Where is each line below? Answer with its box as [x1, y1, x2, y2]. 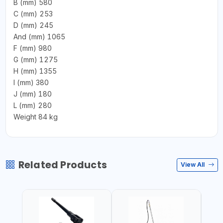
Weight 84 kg [13, 112, 58, 121]
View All [181, 161, 206, 168]
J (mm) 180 [13, 89, 52, 98]
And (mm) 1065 [13, 32, 65, 41]
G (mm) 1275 [13, 55, 58, 64]
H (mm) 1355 [13, 66, 57, 75]
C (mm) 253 [13, 9, 53, 18]
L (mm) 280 [13, 101, 52, 110]
